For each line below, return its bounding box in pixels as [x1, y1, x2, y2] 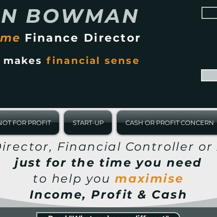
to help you [33, 171, 115, 186]
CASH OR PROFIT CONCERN [125, 119, 214, 126]
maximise [115, 171, 184, 186]
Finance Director [24, 31, 141, 45]
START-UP [72, 119, 104, 126]
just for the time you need [15, 155, 202, 170]
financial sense [46, 55, 140, 66]
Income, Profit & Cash [29, 187, 188, 201]
